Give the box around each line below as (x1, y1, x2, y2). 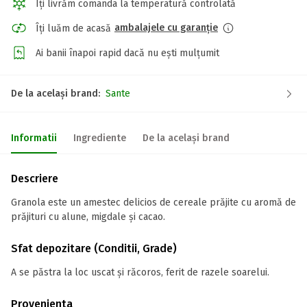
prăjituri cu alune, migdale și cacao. (11, 211, 165, 223)
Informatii (11, 132, 57, 144)
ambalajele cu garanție (114, 22, 218, 34)
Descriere (11, 172, 58, 185)
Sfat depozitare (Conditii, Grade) (11, 242, 177, 255)
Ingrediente (73, 132, 126, 144)
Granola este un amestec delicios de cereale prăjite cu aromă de (11, 197, 296, 208)
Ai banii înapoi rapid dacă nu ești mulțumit (36, 47, 219, 59)
